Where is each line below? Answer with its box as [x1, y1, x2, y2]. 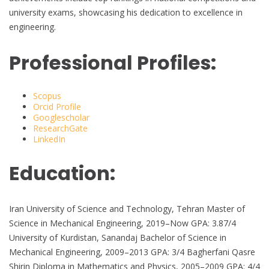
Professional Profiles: [9, 49, 216, 76]
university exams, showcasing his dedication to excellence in [9, 7, 243, 19]
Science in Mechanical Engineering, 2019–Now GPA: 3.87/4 [9, 217, 236, 229]
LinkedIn [33, 133, 65, 145]
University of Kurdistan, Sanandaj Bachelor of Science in [9, 231, 226, 243]
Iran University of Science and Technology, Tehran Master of [9, 202, 245, 214]
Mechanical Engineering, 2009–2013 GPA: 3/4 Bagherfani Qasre [9, 246, 255, 258]
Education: [9, 159, 115, 187]
